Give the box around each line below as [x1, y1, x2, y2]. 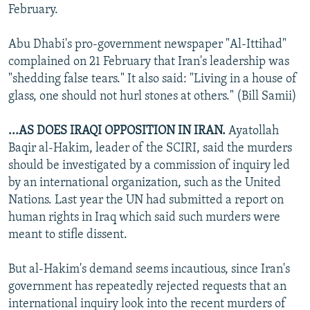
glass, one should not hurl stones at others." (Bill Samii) [8, 89, 297, 103]
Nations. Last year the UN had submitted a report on [8, 193, 284, 207]
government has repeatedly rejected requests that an [8, 280, 286, 293]
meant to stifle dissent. [8, 228, 127, 241]
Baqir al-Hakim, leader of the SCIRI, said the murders [8, 141, 292, 155]
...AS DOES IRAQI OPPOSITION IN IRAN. [8, 124, 226, 138]
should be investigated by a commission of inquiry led [8, 158, 290, 172]
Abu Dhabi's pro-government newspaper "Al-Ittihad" [8, 37, 286, 51]
